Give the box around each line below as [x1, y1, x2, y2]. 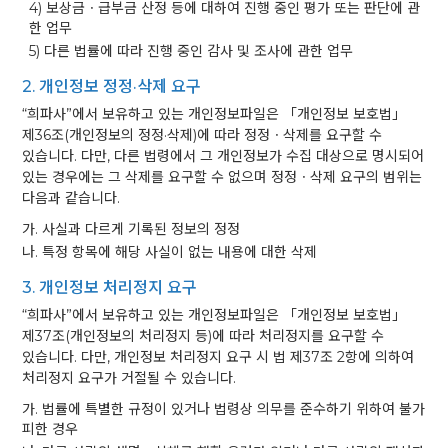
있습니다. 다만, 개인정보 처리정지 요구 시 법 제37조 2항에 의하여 [22, 348, 415, 366]
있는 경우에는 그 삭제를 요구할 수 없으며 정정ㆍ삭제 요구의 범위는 [22, 168, 423, 186]
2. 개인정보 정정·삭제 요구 [22, 77, 202, 96]
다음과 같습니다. [22, 189, 121, 207]
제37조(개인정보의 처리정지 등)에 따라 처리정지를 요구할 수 [22, 327, 385, 345]
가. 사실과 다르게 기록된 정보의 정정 [22, 220, 241, 238]
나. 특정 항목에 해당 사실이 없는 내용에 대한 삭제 [22, 243, 318, 261]
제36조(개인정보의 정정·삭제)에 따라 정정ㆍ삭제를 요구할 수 [22, 126, 383, 144]
